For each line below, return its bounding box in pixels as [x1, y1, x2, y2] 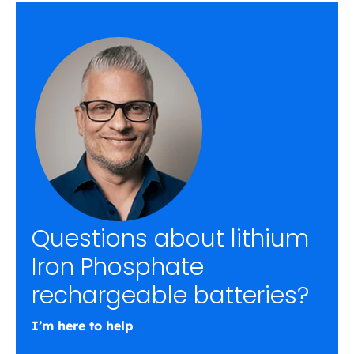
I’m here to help [32, 318, 134, 334]
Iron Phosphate [32, 250, 204, 284]
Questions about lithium [32, 222, 309, 256]
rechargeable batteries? [32, 279, 309, 313]
